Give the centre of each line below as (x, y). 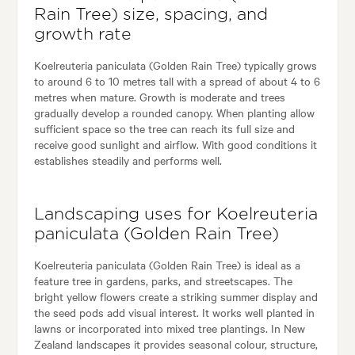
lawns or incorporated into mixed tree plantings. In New (169, 328)
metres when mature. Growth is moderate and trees (159, 96)
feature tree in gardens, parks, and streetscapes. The (163, 280)
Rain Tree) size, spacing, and (151, 14)
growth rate (82, 34)
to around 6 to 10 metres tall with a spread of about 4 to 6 (177, 80)
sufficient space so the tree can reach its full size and (164, 128)
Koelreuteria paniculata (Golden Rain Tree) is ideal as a (167, 264)
